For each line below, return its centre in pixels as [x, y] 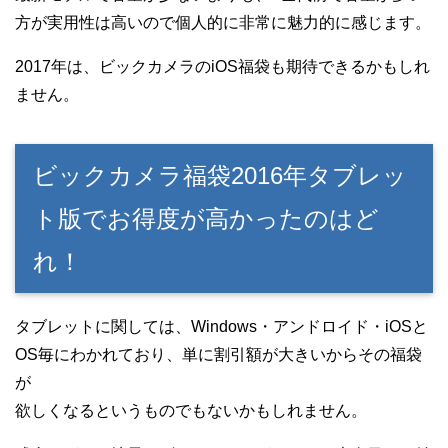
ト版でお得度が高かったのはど [206, 218]
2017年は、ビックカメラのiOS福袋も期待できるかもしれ [222, 66]
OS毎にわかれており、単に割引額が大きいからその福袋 [218, 354]
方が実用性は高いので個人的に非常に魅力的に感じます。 [223, 22]
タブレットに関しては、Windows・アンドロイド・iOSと [221, 326]
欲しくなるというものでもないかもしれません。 [191, 410]
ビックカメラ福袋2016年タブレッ [220, 175]
